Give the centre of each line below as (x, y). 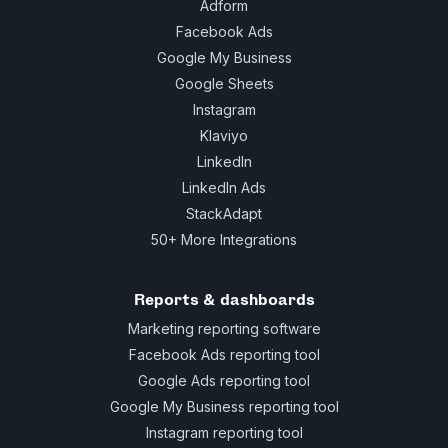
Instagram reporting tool (224, 433)
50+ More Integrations (224, 240)
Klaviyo (224, 136)
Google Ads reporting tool (224, 381)
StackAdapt (224, 214)
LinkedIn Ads (224, 188)
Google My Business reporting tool (224, 407)
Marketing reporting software (224, 329)
